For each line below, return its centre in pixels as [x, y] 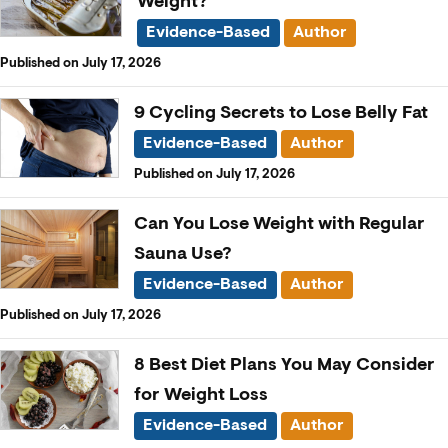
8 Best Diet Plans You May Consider [284, 364]
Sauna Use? [182, 253]
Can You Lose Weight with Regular [279, 223]
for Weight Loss [200, 394]
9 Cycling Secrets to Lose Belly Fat [281, 112]
